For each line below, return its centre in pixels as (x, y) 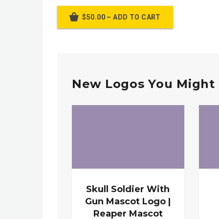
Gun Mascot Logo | (128, 201)
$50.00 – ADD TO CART (121, 17)
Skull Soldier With (128, 189)
